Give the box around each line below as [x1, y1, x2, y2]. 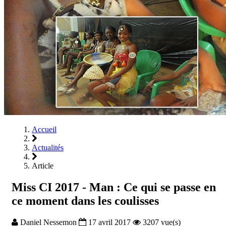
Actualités [32, 143, 64, 152]
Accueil [32, 125, 56, 134]
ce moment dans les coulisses [12, 194, 159, 207]
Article [32, 161, 53, 170]
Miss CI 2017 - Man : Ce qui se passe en [12, 180, 216, 194]
